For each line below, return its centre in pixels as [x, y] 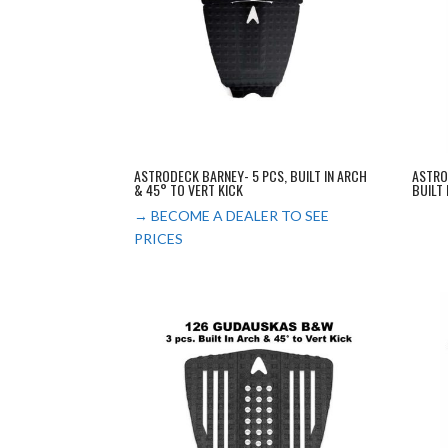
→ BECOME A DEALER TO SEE [232, 216]
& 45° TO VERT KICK [189, 190]
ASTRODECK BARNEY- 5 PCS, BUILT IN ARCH [251, 176]
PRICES [159, 239]
